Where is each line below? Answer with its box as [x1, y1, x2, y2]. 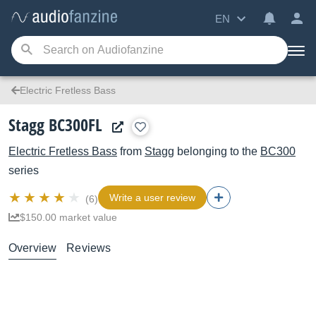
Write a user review [109, 192, 195, 203]
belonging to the [174, 145, 260, 157]
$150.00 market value [20, 212, 117, 223]
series [8, 164, 39, 176]
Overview [8, 242, 57, 254]
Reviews [66, 242, 111, 254]
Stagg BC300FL [8, 113, 102, 136]
